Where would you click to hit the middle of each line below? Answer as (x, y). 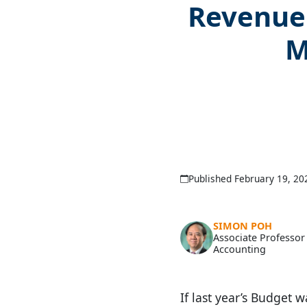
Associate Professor (259, 238)
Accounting (240, 249)
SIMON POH (243, 226)
